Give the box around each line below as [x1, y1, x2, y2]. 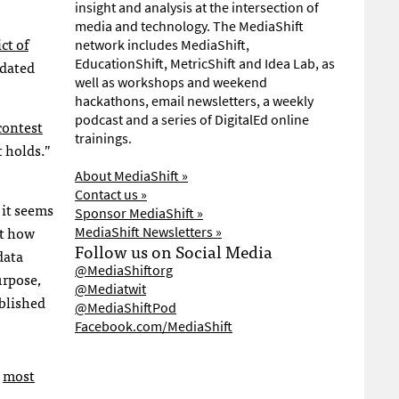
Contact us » [75, 185, 147, 204]
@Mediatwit [75, 280, 146, 298]
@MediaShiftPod [75, 298, 176, 317]
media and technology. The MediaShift [75, 17, 304, 36]
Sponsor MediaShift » [75, 204, 203, 223]
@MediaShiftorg [75, 261, 173, 280]
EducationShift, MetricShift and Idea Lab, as [75, 54, 335, 73]
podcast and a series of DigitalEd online [75, 110, 309, 129]
